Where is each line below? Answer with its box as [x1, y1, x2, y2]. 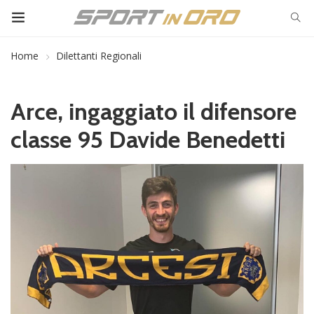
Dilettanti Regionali [56, 49, 142, 62]
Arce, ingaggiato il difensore [11, 97, 296, 126]
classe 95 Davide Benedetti [11, 125, 285, 154]
